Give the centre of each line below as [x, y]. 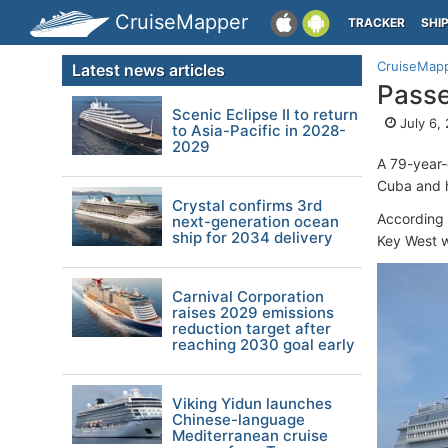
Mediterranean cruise [250, 435]
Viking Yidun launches [252, 403]
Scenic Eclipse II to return [265, 114]
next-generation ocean [255, 221]
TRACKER [376, 22]
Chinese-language [238, 419]
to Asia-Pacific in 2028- [259, 130]
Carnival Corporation [248, 296]
